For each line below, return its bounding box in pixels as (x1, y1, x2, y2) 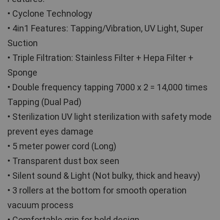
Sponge (7, 67, 37, 78)
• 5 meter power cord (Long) (7, 141, 116, 152)
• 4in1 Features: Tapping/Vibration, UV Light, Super (7, 23, 203, 34)
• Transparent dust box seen (7, 156, 119, 166)
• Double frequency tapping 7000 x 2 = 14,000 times (7, 82, 208, 93)
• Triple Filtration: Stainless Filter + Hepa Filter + (7, 53, 193, 63)
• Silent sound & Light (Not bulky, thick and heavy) (7, 170, 200, 181)
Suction (7, 38, 38, 49)
